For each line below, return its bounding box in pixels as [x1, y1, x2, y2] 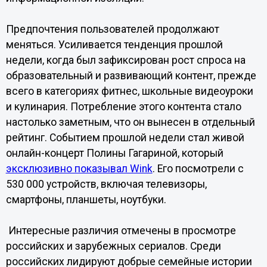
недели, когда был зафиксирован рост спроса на [5, 54, 246, 66]
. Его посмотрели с [152, 163, 244, 175]
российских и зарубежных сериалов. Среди [5, 240, 221, 252]
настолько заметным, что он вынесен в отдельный [5, 116, 255, 128]
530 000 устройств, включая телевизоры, [5, 178, 207, 190]
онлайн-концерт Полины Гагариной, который [5, 147, 223, 159]
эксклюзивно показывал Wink [5, 163, 153, 175]
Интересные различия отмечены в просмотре [5, 225, 236, 237]
